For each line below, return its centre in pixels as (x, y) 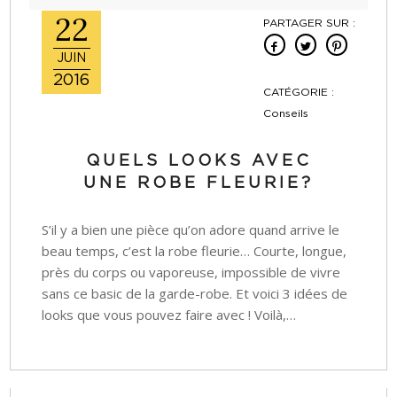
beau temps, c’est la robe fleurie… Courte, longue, (195, 250)
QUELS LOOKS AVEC (198, 161)
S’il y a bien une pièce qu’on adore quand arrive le (191, 229)
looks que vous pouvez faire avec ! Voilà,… (169, 314)
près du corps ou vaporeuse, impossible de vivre (191, 272)
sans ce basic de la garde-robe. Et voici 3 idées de (195, 293)
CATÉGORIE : (298, 92)
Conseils (285, 113)
